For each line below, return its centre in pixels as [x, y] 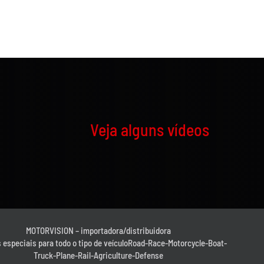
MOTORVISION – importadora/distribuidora [99, 230]
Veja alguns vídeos [150, 130]
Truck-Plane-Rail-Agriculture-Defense [99, 255]
